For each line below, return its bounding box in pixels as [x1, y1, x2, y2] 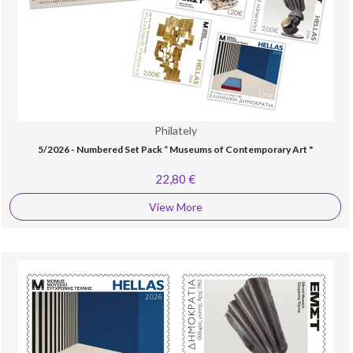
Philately [154, 124, 197, 137]
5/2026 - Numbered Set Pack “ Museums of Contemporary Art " [38, 143, 313, 155]
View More [148, 200, 203, 214]
